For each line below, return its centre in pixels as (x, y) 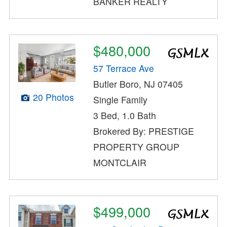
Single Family (121, 99)
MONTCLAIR (120, 162)
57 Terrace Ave (124, 68)
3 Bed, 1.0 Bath (125, 115)
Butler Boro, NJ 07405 (138, 84)
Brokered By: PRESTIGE (144, 131)
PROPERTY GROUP (137, 146)
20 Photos (53, 97)
